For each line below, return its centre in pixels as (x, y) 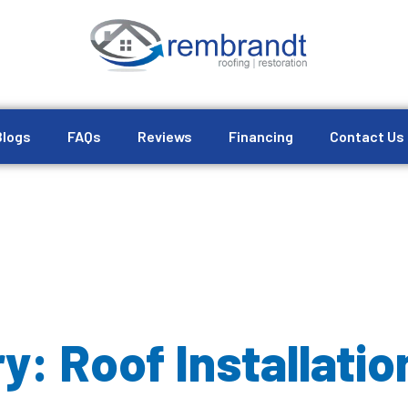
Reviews (164, 136)
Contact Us (367, 136)
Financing (260, 136)
